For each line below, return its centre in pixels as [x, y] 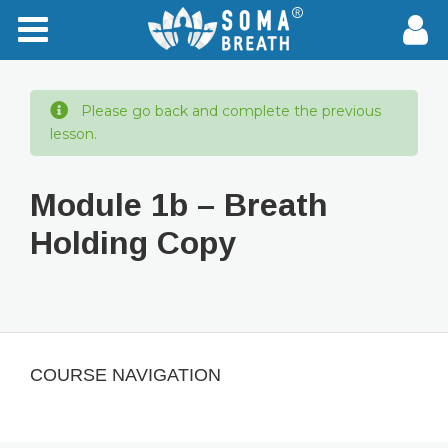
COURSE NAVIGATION [125, 375]
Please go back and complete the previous [229, 111]
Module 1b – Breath [179, 205]
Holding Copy [133, 243]
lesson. [73, 134]
